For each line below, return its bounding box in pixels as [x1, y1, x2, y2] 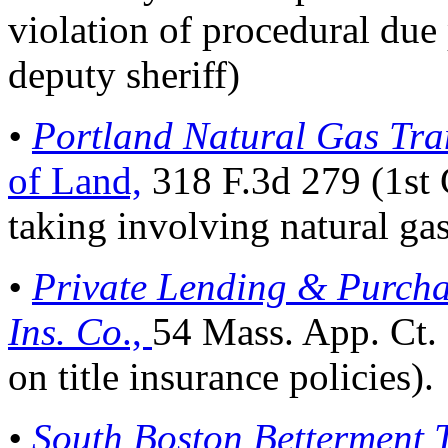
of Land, [8, 158, 142, 202]
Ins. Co [8, 309, 122, 353]
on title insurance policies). [8, 354, 434, 398]
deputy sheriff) [8, 52, 240, 96]
